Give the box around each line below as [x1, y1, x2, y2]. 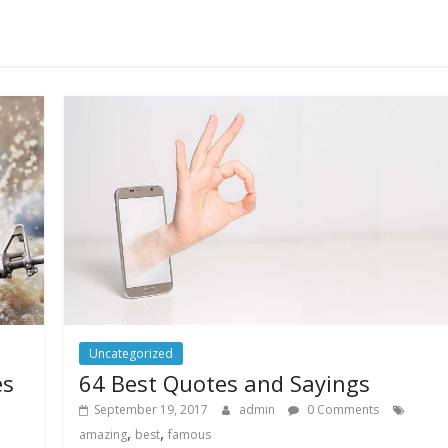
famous [168, 426, 212, 444]
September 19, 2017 [94, 401, 209, 419]
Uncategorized [89, 345, 174, 363]
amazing [79, 426, 128, 444]
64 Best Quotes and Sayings [79, 368, 371, 399]
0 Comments [304, 401, 380, 419]
